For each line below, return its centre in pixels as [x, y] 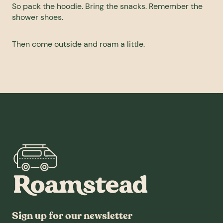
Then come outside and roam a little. [78, 44]
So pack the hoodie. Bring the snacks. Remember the [107, 6]
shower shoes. [38, 17]
